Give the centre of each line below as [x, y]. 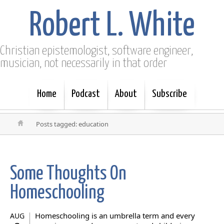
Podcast [86, 94]
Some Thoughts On [68, 174]
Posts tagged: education [72, 124]
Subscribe [169, 94]
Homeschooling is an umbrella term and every [115, 215]
